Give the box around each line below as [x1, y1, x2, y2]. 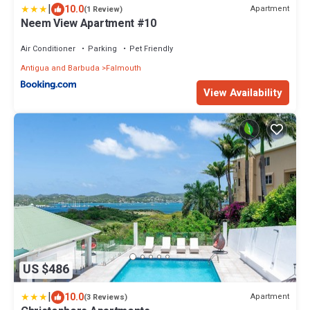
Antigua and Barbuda [21, 62, 100, 74]
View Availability [203, 85, 282, 101]
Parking [88, 42, 117, 55]
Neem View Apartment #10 [21, 15, 156, 32]
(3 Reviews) [84, 291, 127, 303]
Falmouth [106, 62, 141, 74]
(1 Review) [84, 3, 122, 15]
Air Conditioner [21, 42, 75, 55]
